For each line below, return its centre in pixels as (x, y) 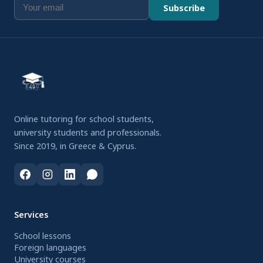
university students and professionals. (88, 132)
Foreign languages (50, 247)
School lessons (43, 235)
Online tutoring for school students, (84, 119)
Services (31, 215)
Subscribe (184, 8)
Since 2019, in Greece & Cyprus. (75, 146)
